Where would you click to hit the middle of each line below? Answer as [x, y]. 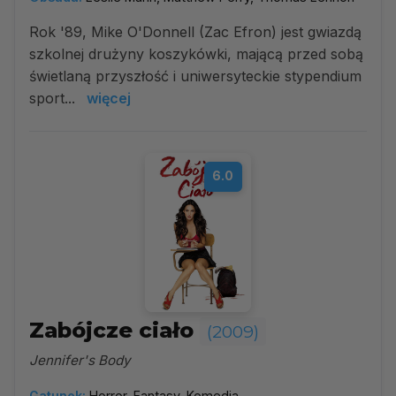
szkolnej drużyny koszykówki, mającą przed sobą [196, 54]
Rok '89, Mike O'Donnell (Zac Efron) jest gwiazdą [195, 32]
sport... [54, 98]
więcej [109, 98]
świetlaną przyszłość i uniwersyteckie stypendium [195, 76]
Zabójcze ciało [114, 330]
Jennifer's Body [80, 360]
